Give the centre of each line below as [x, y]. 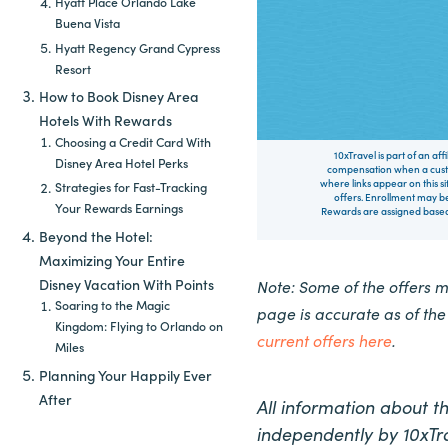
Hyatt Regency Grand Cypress [137, 47]
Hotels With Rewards [105, 120]
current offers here [324, 340]
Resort [73, 68]
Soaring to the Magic [112, 305]
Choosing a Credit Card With [133, 141]
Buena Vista [87, 23]
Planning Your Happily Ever [125, 374]
